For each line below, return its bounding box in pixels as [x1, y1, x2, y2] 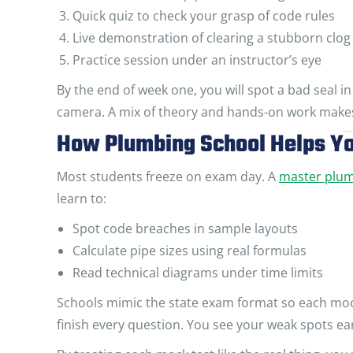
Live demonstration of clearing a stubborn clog [72, 29, 351, 46]
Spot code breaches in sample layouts [72, 220, 298, 237]
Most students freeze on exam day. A [57, 168, 279, 185]
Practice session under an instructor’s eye [72, 51, 321, 69]
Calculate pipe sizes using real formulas [72, 242, 307, 259]
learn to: [57, 190, 106, 207]
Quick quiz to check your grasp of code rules [72, 7, 335, 24]
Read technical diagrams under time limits [72, 264, 323, 281]
